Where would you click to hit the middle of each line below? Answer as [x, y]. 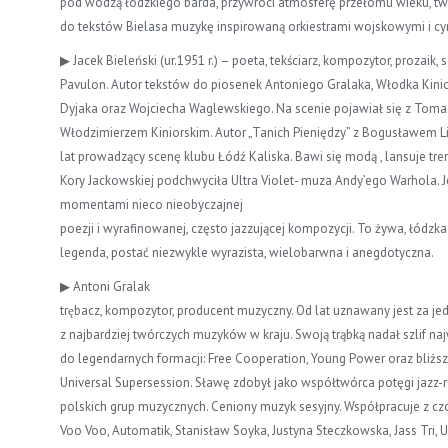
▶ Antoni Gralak [105, 286]
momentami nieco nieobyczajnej [151, 204]
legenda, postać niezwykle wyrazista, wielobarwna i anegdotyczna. [247, 252]
